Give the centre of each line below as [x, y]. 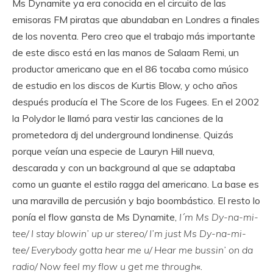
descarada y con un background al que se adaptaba [124, 167]
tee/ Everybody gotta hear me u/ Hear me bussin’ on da [133, 250]
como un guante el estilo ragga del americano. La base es [136, 184]
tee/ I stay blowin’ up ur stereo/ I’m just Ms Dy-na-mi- [129, 233]
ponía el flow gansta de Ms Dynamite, [96, 217]
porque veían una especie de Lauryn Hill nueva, [113, 151]
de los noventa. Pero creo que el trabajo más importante [134, 36]
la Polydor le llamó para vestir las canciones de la [118, 118]
